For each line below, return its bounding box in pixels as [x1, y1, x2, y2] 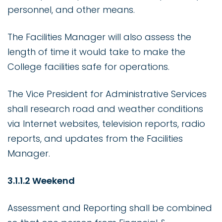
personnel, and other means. [7, 3, 135, 16]
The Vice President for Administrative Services [7, 88, 207, 101]
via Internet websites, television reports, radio [7, 117, 205, 130]
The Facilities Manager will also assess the [7, 31, 191, 44]
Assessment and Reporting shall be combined [7, 202, 212, 215]
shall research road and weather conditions [7, 103, 203, 115]
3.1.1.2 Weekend [7, 174, 75, 187]
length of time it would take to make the [7, 46, 185, 58]
